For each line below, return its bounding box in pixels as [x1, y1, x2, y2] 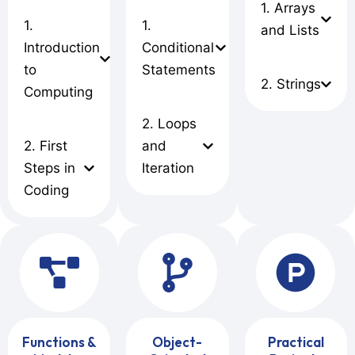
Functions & [21, 334, 97, 351]
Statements [142, 62, 216, 78]
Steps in [24, 160, 75, 177]
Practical [267, 334, 324, 351]
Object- [152, 334, 203, 351]
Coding [24, 182, 69, 199]
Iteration [142, 160, 195, 177]
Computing [24, 84, 93, 101]
